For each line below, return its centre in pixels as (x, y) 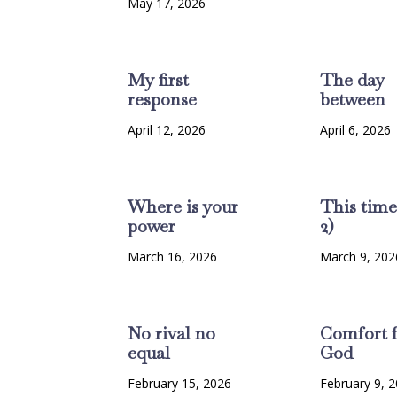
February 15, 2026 (180, 384)
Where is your (183, 207)
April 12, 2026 (167, 130)
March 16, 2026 (173, 257)
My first (159, 80)
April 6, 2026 (356, 130)
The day (353, 80)
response (163, 100)
